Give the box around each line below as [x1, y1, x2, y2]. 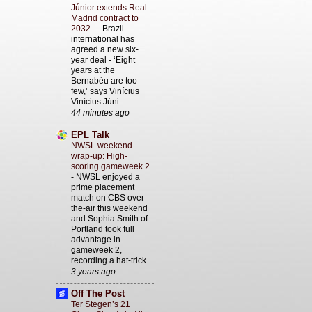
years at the [71, 65, 115, 76]
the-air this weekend [71, 203, 148, 214]
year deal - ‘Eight [71, 55, 135, 65]
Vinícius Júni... [71, 97, 125, 107]
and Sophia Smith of [71, 214, 148, 224]
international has [71, 34, 134, 45]
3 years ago [71, 267, 116, 276]
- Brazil [97, 24, 124, 34]
